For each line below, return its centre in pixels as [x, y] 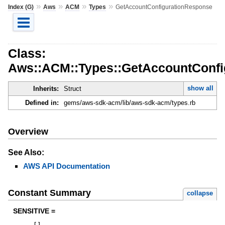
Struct [72, 89]
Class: [27, 53]
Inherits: [46, 89]
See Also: [26, 152]
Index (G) [21, 7]
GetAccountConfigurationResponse [164, 7]
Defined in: [42, 103]
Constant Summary [49, 193]
